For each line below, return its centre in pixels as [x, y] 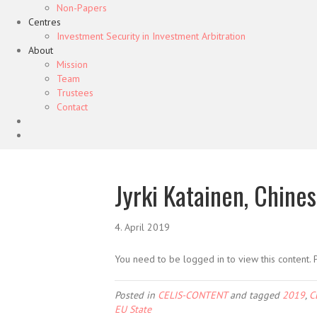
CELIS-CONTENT [192, 295]
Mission [72, 64]
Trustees [75, 93]
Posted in [136, 295]
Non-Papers [82, 8]
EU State [133, 309]
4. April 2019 [142, 227]
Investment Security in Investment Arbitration [151, 36]
